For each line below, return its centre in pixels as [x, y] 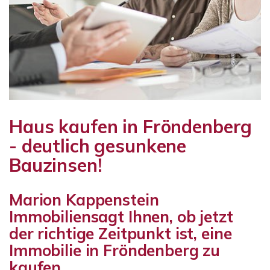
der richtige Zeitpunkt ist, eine [121, 234]
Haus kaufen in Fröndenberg [131, 127]
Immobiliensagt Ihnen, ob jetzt [121, 217]
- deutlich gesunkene [98, 146]
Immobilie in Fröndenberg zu [115, 250]
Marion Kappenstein [84, 200]
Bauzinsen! [55, 165]
